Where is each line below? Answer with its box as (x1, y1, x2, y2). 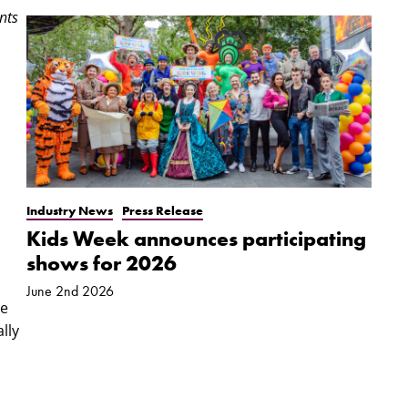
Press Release (121, 202, 203, 219)
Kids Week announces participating (25, 226, 366, 253)
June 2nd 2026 (25, 282, 114, 301)
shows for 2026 (25, 250, 177, 278)
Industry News (25, 202, 113, 219)
